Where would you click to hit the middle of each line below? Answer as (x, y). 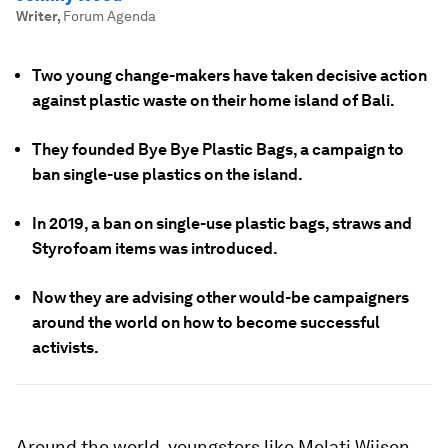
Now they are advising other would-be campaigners (220, 297)
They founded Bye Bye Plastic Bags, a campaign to (218, 149)
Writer (36, 16)
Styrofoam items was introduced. (155, 248)
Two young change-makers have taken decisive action (229, 75)
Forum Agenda (109, 16)
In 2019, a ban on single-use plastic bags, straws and (222, 223)
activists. (65, 347)
